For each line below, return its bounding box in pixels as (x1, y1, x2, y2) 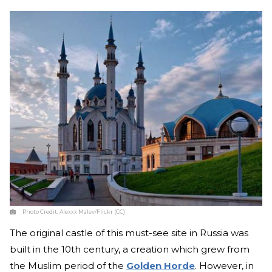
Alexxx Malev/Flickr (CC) (59, 208, 125, 216)
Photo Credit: (22, 208, 59, 216)
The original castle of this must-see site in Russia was (10, 227, 248, 239)
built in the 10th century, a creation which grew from (10, 243, 250, 256)
